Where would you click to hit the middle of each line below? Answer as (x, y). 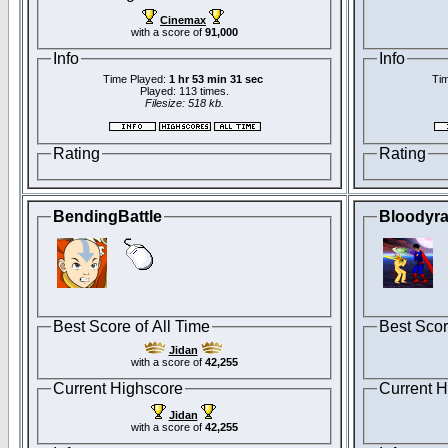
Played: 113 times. (184, 91)
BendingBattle (107, 216)
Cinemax (183, 19)
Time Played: (136, 79)
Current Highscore (118, 389)
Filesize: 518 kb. (184, 103)
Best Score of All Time (131, 326)
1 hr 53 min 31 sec (216, 79)
